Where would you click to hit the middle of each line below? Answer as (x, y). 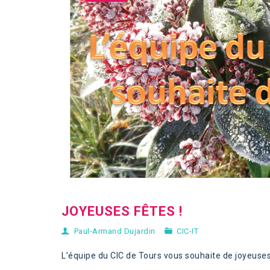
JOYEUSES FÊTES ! (122, 211)
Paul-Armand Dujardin (115, 231)
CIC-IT (187, 231)
